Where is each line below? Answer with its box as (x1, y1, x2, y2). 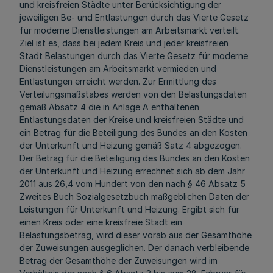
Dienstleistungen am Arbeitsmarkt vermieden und (19, 63, 216, 74)
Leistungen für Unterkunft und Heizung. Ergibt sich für (19, 204, 239, 214)
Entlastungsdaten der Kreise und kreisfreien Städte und (19, 115, 244, 125)
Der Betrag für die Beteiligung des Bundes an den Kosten (19, 153, 250, 163)
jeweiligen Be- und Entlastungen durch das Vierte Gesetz (19, 12, 249, 23)
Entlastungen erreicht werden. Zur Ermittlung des (19, 76, 216, 87)
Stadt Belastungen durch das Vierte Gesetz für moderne (19, 51, 248, 61)
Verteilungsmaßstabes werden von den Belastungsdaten (19, 89, 247, 99)
